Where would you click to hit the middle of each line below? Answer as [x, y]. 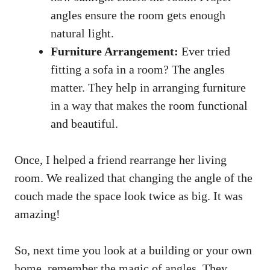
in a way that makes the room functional [149, 105]
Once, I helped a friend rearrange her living [121, 159]
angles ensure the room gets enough [138, 15]
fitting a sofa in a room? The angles [138, 69]
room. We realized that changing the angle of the [133, 177]
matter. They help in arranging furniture [148, 87]
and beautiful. [84, 123]
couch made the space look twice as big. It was [129, 196]
